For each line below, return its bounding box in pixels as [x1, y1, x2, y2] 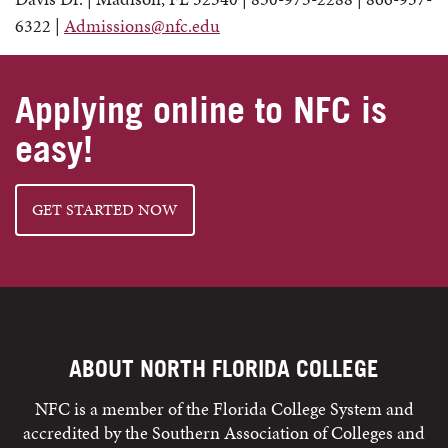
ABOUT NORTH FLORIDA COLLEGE [69, 354, 379, 383]
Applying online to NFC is [15, 88, 387, 132]
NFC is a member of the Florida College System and [34, 396, 414, 421]
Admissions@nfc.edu [64, 13, 220, 38]
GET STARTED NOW [32, 198, 178, 221]
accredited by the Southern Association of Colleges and [23, 420, 425, 445]
